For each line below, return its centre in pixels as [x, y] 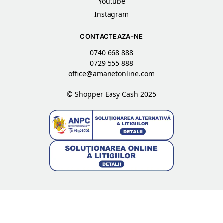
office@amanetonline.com [111, 74]
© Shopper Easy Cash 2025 [111, 94]
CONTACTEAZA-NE [111, 36]
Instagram [111, 14]
